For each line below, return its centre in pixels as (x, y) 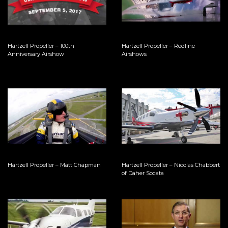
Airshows (134, 54)
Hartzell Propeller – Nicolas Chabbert (171, 165)
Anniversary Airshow (36, 54)
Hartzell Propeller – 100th (41, 46)
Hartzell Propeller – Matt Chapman (54, 165)
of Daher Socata (143, 173)
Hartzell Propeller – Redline (158, 46)
